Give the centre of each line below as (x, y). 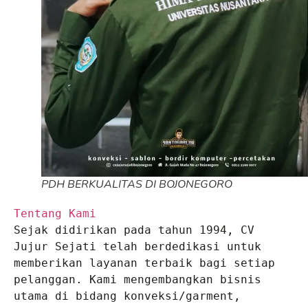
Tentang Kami (55, 214)
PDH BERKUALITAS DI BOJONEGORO (137, 185)
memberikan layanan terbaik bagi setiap (144, 263)
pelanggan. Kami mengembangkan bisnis (137, 280)
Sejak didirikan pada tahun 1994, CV (134, 230)
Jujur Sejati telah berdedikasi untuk (137, 247)
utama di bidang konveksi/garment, (127, 296)
